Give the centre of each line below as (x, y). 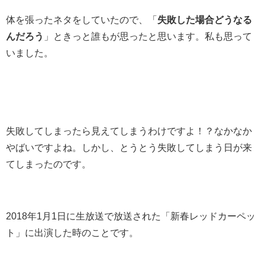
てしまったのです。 (49, 164)
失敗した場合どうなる (205, 19)
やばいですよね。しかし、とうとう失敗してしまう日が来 (129, 147)
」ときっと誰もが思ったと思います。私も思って (148, 36)
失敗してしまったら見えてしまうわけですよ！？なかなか (129, 130)
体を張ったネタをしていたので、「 (82, 19)
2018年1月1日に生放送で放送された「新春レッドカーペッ (131, 216)
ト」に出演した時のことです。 (72, 232)
